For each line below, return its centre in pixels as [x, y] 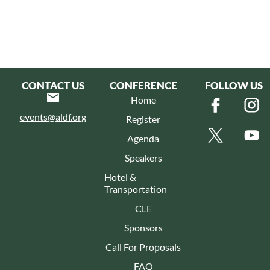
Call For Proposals [143, 246]
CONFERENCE [143, 85]
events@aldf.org [53, 116]
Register [143, 119]
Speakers [143, 157]
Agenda [143, 138]
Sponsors [143, 227]
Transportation [135, 189]
